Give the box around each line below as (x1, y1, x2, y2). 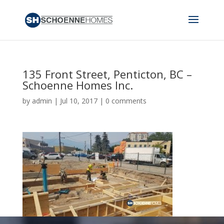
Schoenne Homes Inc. (22, 77, 133, 92)
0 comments (105, 96, 146, 105)
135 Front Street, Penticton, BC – (22, 66, 192, 81)
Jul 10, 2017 (59, 96, 97, 105)
